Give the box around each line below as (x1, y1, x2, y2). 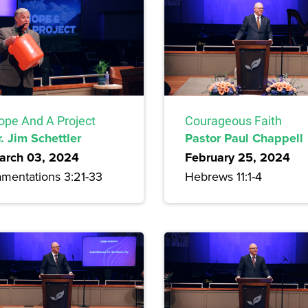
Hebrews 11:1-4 (185, 167, 262, 185)
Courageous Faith (185, 113, 282, 128)
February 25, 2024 (185, 148, 290, 166)
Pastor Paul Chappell (185, 129, 303, 147)
